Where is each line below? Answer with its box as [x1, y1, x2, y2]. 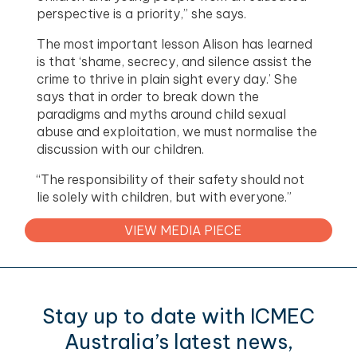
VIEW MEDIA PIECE [124, 222, 241, 238]
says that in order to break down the [37, 88, 260, 104]
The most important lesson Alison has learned [37, 35, 313, 52]
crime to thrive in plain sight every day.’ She [37, 70, 298, 87]
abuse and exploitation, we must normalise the [37, 123, 318, 139]
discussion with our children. [37, 140, 208, 157]
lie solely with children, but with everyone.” [37, 188, 292, 205]
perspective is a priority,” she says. [37, 5, 247, 22]
